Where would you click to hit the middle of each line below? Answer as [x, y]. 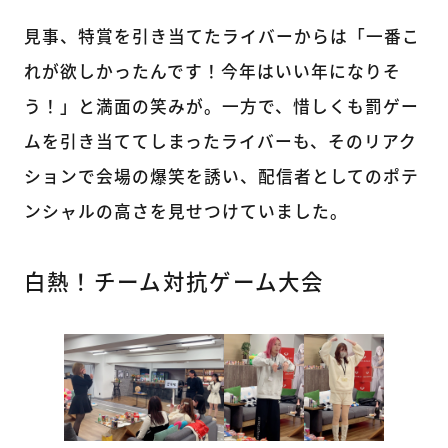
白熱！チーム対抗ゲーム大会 [174, 285]
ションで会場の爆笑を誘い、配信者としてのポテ [221, 178]
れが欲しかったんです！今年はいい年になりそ [212, 73]
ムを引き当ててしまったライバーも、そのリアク [220, 143]
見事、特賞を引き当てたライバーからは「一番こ [221, 38]
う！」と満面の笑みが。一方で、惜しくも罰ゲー [221, 108]
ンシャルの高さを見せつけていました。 [185, 213]
